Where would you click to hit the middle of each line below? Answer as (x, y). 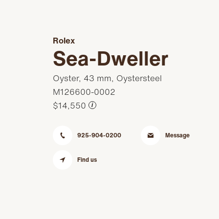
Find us (87, 159)
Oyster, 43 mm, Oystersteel (107, 78)
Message (178, 135)
